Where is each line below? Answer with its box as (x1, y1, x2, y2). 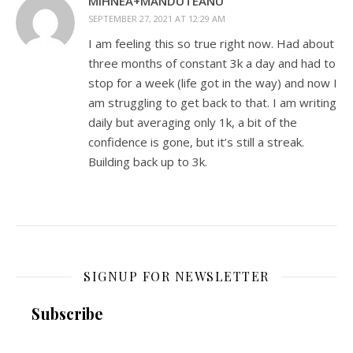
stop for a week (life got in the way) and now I (88, 75, 337, 91)
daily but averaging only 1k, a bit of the (88, 114, 297, 130)
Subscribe (32, 303, 103, 324)
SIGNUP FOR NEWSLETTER (84, 268, 269, 284)
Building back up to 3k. (88, 154, 207, 169)
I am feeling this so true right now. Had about (88, 35, 334, 51)
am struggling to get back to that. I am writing (88, 95, 336, 110)
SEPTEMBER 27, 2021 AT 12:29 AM (88, 13, 225, 24)
